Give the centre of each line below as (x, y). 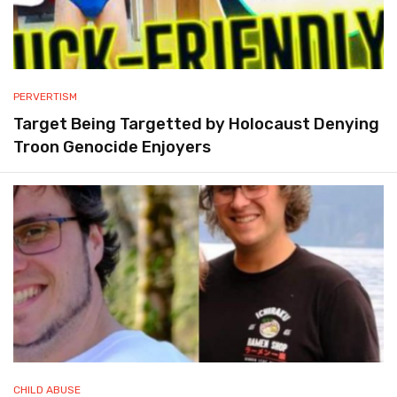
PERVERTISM (45, 97)
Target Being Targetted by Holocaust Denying (196, 125)
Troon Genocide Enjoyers (112, 148)
